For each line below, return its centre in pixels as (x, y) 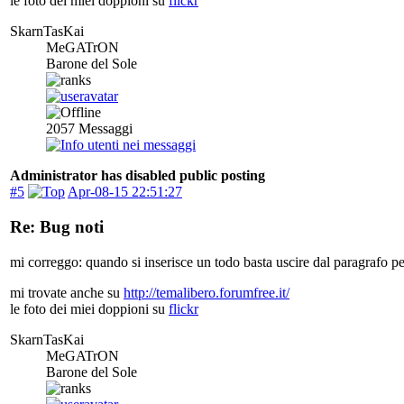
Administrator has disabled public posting (138, 176)
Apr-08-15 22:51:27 (125, 192)
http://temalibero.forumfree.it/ (207, 292)
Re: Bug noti (57, 226)
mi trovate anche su (67, 292)
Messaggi (104, 129)
